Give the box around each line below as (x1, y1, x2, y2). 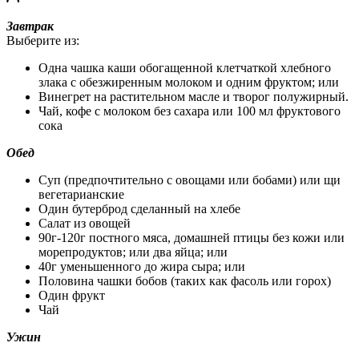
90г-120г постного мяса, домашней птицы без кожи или (38, 230, 345, 244)
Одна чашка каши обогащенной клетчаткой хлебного (38, 60, 331, 75)
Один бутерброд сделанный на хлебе (38, 201, 240, 216)
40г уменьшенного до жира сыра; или (38, 259, 245, 273)
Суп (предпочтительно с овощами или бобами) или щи (38, 172, 341, 187)
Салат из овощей (38, 216, 131, 230)
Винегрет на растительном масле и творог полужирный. (38, 89, 349, 103)
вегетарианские (38, 187, 124, 201)
